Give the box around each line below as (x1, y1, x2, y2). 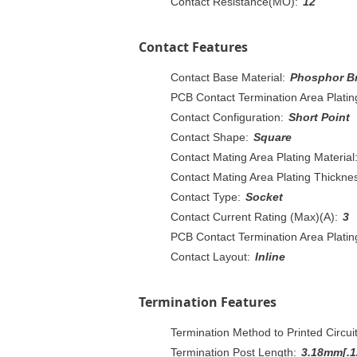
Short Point (288, 110, 350, 124)
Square (253, 130, 292, 143)
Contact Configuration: (171, 110, 284, 124)
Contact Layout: (171, 249, 250, 263)
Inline (255, 249, 285, 263)
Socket (245, 190, 283, 203)
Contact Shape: (171, 130, 249, 143)
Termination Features (139, 292, 277, 311)
